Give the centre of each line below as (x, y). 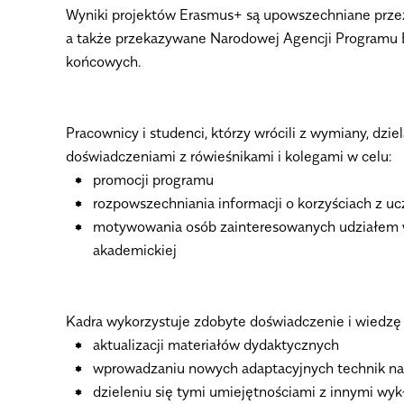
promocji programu (153, 180)
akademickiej (134, 250)
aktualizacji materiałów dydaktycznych (216, 344)
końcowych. (103, 62)
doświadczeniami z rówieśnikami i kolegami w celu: (228, 156)
